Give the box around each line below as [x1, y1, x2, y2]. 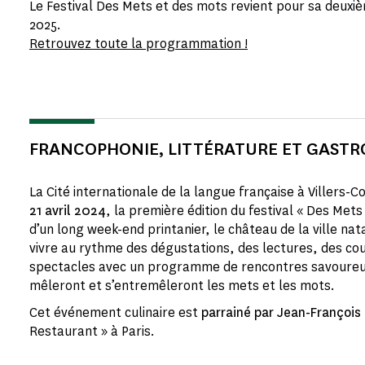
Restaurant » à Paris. [29, 323, 155, 340]
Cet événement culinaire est [29, 304, 201, 321]
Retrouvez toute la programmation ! [29, 35, 248, 52]
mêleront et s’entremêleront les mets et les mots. [29, 277, 337, 294]
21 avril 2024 [29, 202, 106, 219]
